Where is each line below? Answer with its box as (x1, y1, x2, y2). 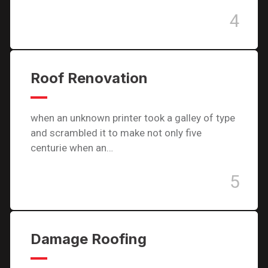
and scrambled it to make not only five (31, 127, 202, 139)
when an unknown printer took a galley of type (31, 112, 235, 124)
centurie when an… (31, 142, 113, 154)
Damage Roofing (31, 230, 147, 248)
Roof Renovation (31, 69, 148, 87)
